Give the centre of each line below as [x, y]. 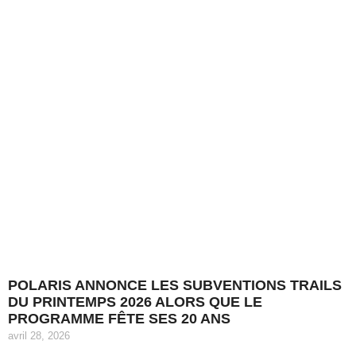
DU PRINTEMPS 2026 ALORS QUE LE [135, 302]
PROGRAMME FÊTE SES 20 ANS [119, 318]
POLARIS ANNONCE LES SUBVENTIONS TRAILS [175, 285]
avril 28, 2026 [39, 335]
